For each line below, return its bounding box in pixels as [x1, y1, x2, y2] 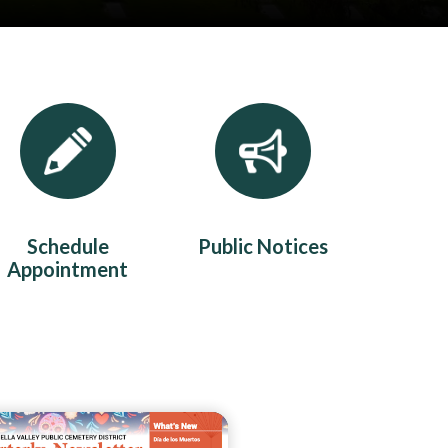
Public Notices [197, 234, 328, 259]
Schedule [26, 234, 109, 259]
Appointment [7, 257, 129, 282]
